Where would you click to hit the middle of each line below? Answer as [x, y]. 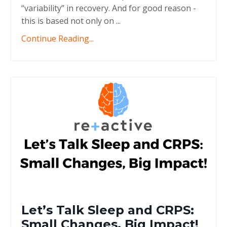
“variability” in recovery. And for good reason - [109, 8]
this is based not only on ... [71, 21]
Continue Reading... [58, 39]
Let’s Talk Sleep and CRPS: [108, 210]
